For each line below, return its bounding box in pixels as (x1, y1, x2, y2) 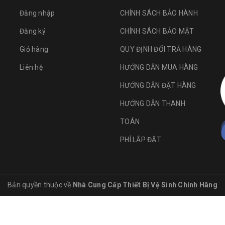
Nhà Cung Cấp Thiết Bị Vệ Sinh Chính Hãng (72, 181, 217, 189)
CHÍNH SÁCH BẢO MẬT (120, 27, 194, 35)
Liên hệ (20, 63, 43, 71)
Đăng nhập (20, 9, 55, 17)
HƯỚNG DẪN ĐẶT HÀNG (120, 81, 196, 89)
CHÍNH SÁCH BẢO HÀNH (120, 9, 198, 17)
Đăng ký (20, 27, 46, 35)
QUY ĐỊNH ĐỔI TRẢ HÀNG (120, 45, 202, 53)
